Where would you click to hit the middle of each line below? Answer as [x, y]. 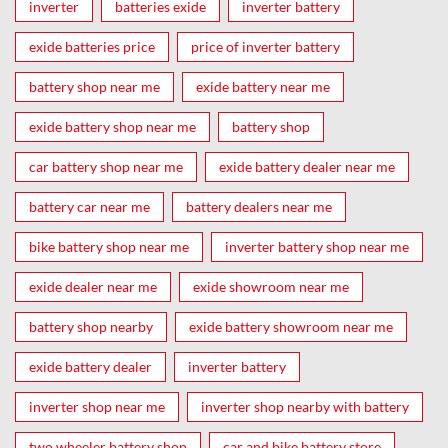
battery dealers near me [259, 207]
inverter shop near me [97, 407]
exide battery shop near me [112, 127]
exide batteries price [92, 47]
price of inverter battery [265, 47]
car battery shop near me [106, 167]
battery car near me [89, 207]
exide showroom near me [271, 287]
